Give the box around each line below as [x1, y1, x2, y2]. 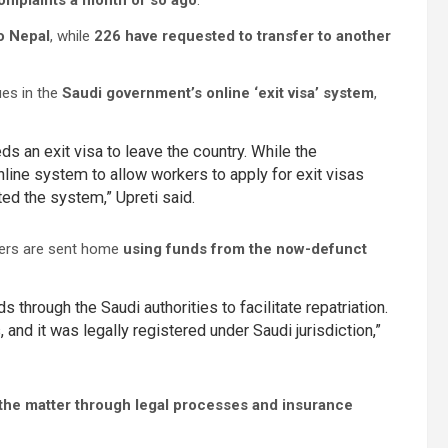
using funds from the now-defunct [123, 240, 367, 258]
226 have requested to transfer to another [94, 27, 391, 45]
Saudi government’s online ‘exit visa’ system [62, 84, 374, 102]
